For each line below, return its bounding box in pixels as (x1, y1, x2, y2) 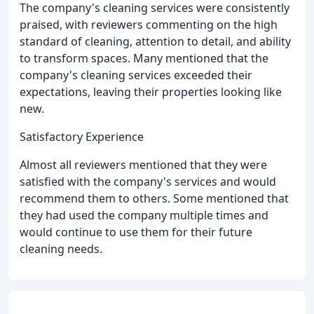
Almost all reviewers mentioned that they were (20, 157, 267, 173)
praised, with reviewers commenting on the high (20, 17, 278, 33)
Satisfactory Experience (20, 129, 144, 145)
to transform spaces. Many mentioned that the (20, 50, 268, 67)
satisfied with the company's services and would (20, 174, 276, 190)
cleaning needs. (20, 241, 102, 257)
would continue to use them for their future (20, 224, 252, 240)
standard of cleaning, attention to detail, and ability (20, 34, 291, 50)
